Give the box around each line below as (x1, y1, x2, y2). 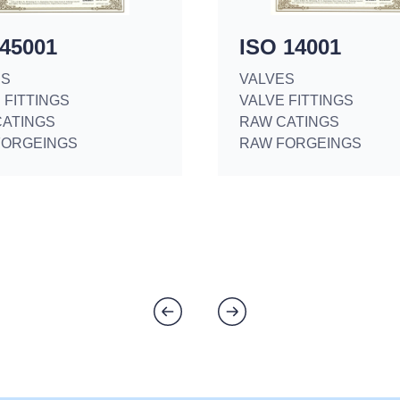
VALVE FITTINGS (239, 93, 354, 108)
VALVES (239, 71, 295, 87)
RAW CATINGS (239, 114, 339, 129)
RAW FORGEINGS (239, 136, 362, 151)
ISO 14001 (239, 35, 341, 59)
